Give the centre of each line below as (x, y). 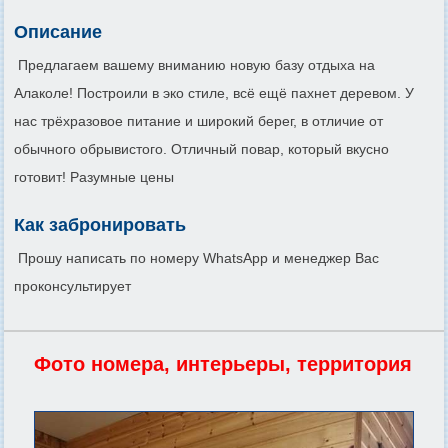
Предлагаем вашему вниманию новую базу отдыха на (194, 64)
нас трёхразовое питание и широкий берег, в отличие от (198, 120)
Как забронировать (100, 224)
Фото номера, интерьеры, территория (223, 363)
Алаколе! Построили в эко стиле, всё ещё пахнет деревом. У (214, 92)
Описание (58, 31)
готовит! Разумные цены (94, 176)
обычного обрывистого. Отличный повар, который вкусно (201, 148)
